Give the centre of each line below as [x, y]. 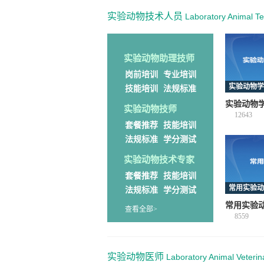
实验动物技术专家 [159, 160]
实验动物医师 [136, 257]
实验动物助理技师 [159, 58]
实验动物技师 [150, 109]
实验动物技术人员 [145, 16]
